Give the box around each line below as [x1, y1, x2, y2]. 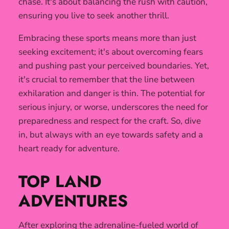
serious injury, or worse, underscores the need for [18, 101, 208, 113]
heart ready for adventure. [18, 143, 120, 155]
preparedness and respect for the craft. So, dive [18, 115, 201, 127]
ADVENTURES [18, 189, 128, 213]
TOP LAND [18, 170, 101, 194]
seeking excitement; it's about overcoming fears [18, 46, 203, 58]
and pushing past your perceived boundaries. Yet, [18, 60, 209, 72]
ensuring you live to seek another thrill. [18, 10, 169, 22]
